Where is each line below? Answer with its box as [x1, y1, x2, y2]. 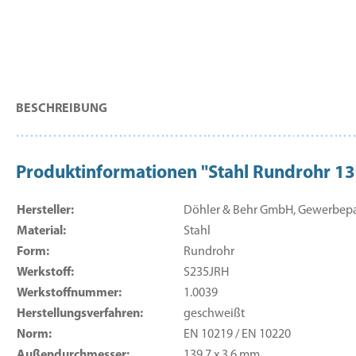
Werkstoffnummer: [17, 287, 122, 300]
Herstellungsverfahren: [17, 308, 143, 320]
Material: [17, 225, 66, 238]
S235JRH [184, 266, 229, 279]
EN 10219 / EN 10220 [184, 328, 291, 341]
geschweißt [184, 308, 245, 320]
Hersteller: [17, 204, 74, 217]
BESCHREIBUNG [16, 103, 107, 115]
